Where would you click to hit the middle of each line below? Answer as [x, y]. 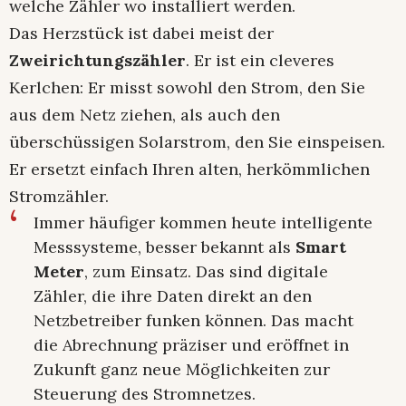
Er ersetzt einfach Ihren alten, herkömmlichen [189, 169]
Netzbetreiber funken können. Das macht [193, 321]
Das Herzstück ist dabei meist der [141, 34]
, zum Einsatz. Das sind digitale [206, 272]
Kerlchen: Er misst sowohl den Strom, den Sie [187, 88]
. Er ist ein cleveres [260, 61]
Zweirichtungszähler [97, 61]
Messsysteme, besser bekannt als [164, 247]
